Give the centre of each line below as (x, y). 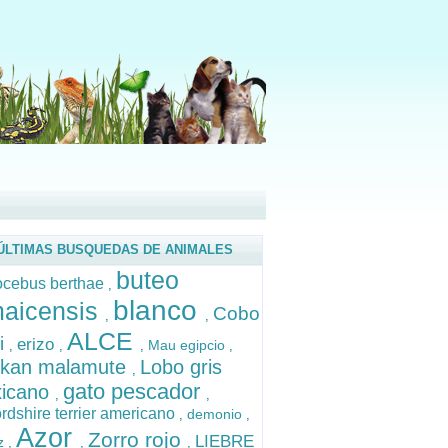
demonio (216, 414)
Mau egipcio (188, 345)
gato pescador (134, 391)
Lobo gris (181, 367)
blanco (159, 310)
